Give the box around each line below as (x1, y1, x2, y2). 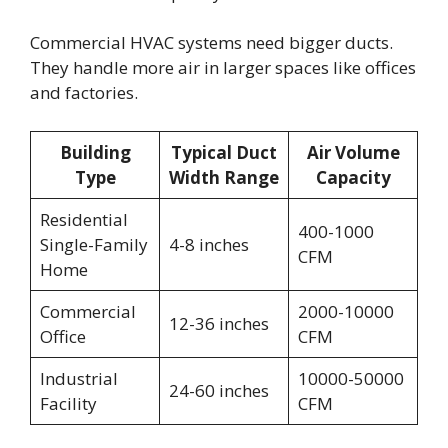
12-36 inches (168, 311, 269, 335)
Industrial (39, 366, 118, 390)
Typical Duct (171, 140, 277, 164)
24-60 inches (168, 378, 269, 402)
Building (59, 140, 131, 164)
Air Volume (306, 140, 400, 164)
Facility (39, 391, 97, 415)
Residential (39, 207, 128, 231)
